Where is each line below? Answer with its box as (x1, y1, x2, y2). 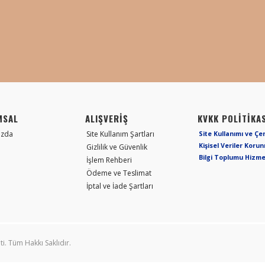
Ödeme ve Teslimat (86, 168, 151, 179)
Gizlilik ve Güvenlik (86, 142, 147, 153)
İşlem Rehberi (86, 155, 132, 166)
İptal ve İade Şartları (86, 181, 153, 192)
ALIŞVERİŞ (85, 112, 128, 125)
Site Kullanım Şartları (86, 129, 154, 140)
